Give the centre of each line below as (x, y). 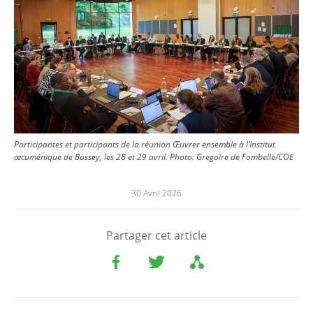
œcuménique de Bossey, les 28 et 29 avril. (91, 157)
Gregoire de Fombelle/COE (245, 157)
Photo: (183, 157)
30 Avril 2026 (156, 194)
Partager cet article (156, 236)
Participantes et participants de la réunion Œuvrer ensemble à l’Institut (145, 145)
